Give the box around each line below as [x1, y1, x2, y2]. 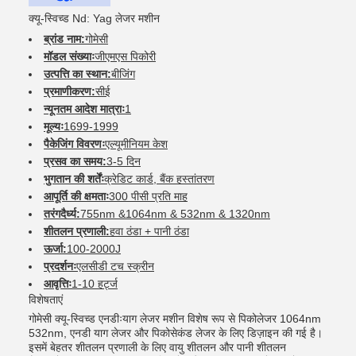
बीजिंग [111, 67, 135, 80]
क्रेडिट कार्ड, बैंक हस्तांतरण [104, 172, 215, 185]
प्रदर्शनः [44, 259, 76, 273]
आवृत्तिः [44, 277, 72, 290]
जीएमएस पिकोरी [95, 49, 156, 63]
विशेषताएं [29, 292, 63, 306]
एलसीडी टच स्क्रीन [76, 259, 154, 273]
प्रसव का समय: [44, 154, 106, 168]
